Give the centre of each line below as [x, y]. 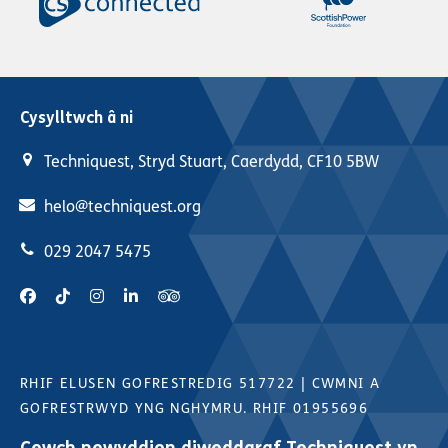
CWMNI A [346, 384]
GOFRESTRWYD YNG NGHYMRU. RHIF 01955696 [194, 409]
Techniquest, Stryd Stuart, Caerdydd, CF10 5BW [211, 161]
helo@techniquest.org [122, 206]
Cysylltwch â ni [76, 117]
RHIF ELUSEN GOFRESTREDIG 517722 [158, 384]
